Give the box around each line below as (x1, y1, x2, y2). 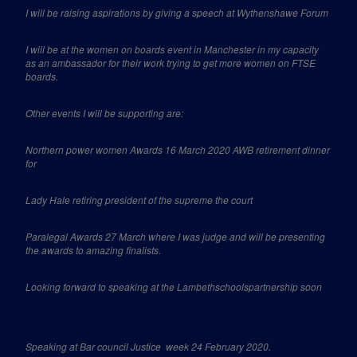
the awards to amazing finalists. (25, 243, 162, 257)
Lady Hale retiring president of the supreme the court (25, 193, 253, 206)
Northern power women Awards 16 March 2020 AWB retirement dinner (25, 143, 331, 156)
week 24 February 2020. (166, 339, 272, 353)
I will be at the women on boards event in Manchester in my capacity (25, 42, 320, 56)
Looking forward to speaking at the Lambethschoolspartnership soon (25, 280, 323, 293)
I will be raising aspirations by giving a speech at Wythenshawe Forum (25, 6, 329, 19)
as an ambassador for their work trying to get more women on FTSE (25, 56, 316, 69)
